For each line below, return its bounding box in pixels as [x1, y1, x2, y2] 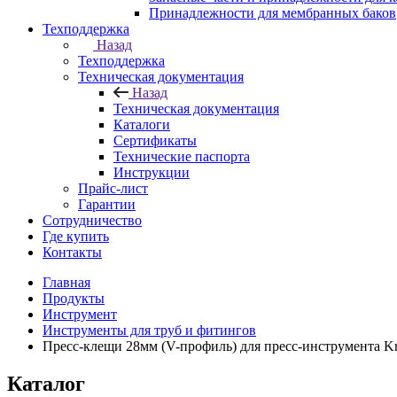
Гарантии [78, 197, 136, 213]
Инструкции [113, 165, 190, 181]
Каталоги [113, 117, 170, 133]
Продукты [43, 291, 105, 307]
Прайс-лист [78, 181, 148, 197]
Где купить [43, 229, 109, 245]
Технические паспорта [113, 149, 250, 165]
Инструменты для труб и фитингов [43, 323, 256, 339]
